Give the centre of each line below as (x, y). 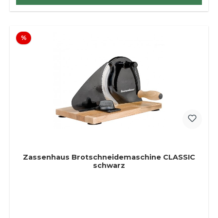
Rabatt (37, 37)
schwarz (109, 166)
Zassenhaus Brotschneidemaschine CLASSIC (109, 157)
